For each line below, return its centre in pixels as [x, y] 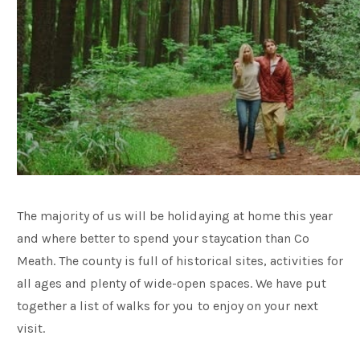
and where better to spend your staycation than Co [163, 238]
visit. [31, 328]
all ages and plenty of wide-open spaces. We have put [172, 283]
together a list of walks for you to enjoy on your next [168, 306]
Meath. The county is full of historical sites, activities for [180, 261]
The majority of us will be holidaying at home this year [175, 216]
